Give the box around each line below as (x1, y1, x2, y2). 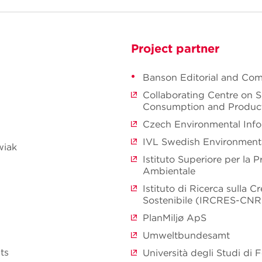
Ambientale (143, 165, 195, 177)
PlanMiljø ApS (143, 212, 206, 223)
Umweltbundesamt (143, 229, 230, 241)
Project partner (131, 41, 219, 56)
